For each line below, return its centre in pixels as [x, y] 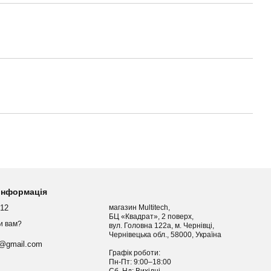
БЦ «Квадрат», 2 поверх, [152, 217]
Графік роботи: [136, 253]
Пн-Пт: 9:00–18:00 [141, 262]
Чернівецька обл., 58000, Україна [210, 235]
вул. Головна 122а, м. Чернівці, [163, 226]
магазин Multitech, [141, 207]
